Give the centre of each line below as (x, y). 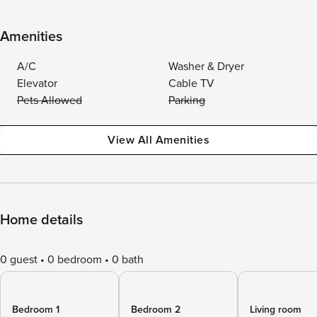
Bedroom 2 (156, 310)
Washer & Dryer (206, 67)
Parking (187, 100)
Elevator (37, 83)
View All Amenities (158, 140)
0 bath (128, 260)
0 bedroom (75, 260)
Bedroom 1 (36, 310)
